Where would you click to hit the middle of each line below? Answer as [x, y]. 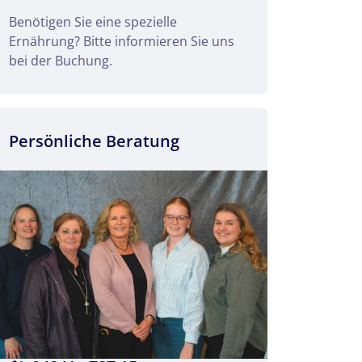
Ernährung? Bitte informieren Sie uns [122, 41]
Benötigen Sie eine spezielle [93, 21]
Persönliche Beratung [94, 141]
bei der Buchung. [61, 60]
